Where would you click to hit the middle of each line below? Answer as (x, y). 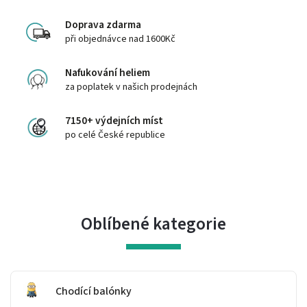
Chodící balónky (94, 292)
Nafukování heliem (108, 72)
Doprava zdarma (103, 24)
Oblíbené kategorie (153, 224)
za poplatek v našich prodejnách (131, 87)
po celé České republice (115, 135)
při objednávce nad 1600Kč (120, 39)
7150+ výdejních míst (114, 120)
